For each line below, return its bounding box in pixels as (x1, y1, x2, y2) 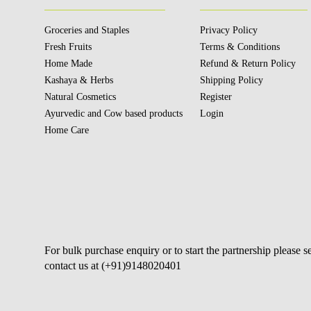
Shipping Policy (199, 74, 263, 85)
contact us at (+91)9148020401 (44, 259, 181, 271)
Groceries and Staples (44, 24, 129, 35)
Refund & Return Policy (199, 58, 296, 69)
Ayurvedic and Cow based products (44, 108, 183, 119)
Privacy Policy (199, 24, 258, 35)
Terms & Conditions (199, 41, 280, 52)
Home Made (44, 58, 92, 69)
